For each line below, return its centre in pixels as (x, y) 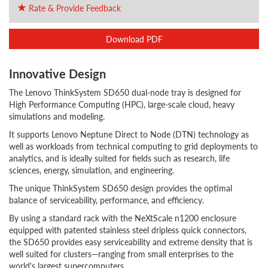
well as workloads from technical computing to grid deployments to (133, 146)
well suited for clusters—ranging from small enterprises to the (121, 254)
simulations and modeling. (57, 116)
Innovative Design (57, 74)
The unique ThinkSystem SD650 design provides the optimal (121, 188)
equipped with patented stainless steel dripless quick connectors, (128, 230)
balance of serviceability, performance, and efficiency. (106, 200)
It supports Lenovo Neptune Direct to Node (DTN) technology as (129, 134)
